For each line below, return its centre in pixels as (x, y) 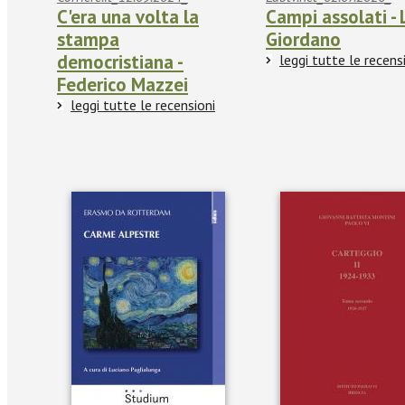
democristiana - (120, 62)
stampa (88, 40)
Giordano (303, 40)
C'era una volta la (128, 17)
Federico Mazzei (122, 85)
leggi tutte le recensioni (143, 105)
